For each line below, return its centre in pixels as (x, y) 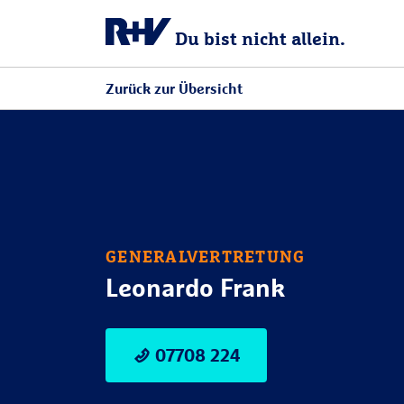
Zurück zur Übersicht (174, 88)
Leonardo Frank (195, 287)
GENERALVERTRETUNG (206, 256)
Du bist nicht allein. (260, 39)
